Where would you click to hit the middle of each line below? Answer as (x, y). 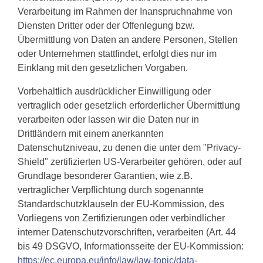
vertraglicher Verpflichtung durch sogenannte (111, 190)
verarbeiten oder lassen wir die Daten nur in (108, 119)
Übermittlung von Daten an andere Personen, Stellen (128, 40)
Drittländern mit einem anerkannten (91, 134)
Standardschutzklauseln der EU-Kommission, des (121, 204)
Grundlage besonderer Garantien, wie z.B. (105, 176)
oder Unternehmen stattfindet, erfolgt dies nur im (117, 54)
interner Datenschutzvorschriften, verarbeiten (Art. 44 (127, 232)
